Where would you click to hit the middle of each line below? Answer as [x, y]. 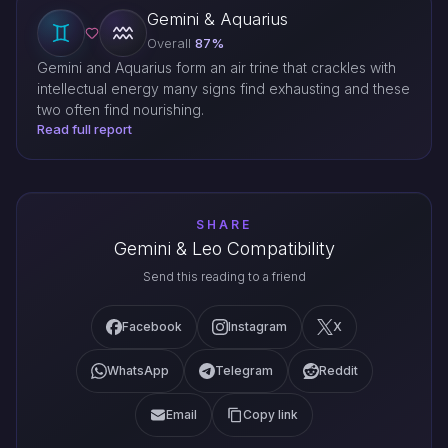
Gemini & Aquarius [217, 19]
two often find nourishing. [120, 110]
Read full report [84, 129]
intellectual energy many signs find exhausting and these [223, 89]
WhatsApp [137, 371]
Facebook [152, 327]
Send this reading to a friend [224, 277]
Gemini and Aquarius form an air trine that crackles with [216, 68]
